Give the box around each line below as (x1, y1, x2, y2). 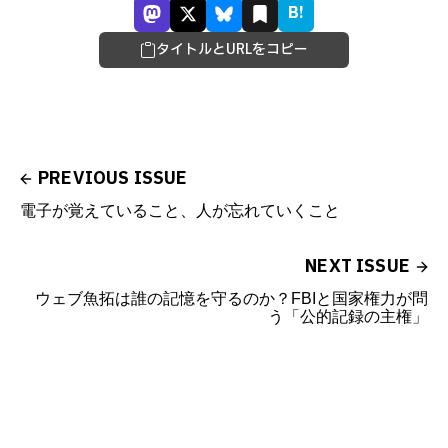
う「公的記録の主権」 (268, 307, 428, 325)
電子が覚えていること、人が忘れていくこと (20, 201, 340, 219)
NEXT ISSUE (305, 253, 410, 279)
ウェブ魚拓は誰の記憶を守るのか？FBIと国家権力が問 (35, 289, 428, 307)
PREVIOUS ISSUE (38, 165, 188, 191)
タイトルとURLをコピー (156, 38, 308, 60)
